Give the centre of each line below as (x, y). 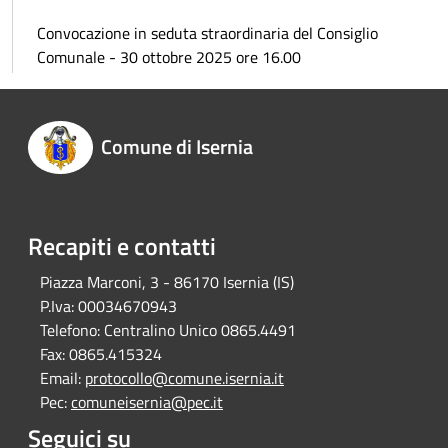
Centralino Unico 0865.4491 (198, 330)
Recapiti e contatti (122, 246)
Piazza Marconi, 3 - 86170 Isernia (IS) (167, 282)
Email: (60, 378)
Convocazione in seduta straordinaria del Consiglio (207, 33)
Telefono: (70, 330)
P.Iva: (57, 306)
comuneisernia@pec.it (147, 402)
